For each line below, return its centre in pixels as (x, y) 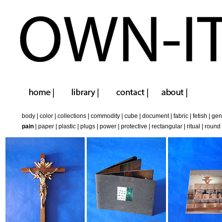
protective (134, 127)
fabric (181, 116)
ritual (194, 127)
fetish (200, 116)
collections (72, 116)
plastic (67, 127)
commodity (105, 116)
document (156, 116)
